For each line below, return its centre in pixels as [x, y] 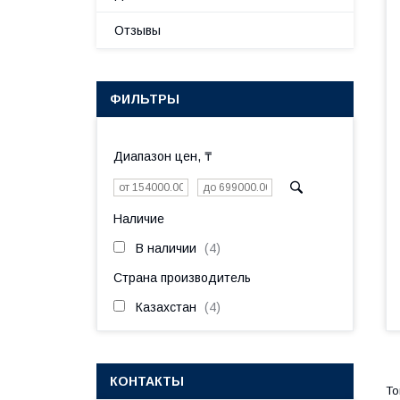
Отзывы [137, 30]
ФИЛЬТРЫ [145, 99]
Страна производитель [182, 278]
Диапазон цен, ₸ [163, 156]
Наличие [139, 219]
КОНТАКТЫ [147, 381]
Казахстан [166, 307]
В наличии [166, 248]
